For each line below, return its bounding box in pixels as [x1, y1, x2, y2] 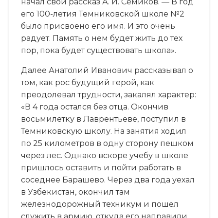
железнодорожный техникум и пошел [20, 199, 179, 209]
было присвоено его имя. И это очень [20, 21, 175, 31]
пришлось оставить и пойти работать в [20, 163, 181, 172]
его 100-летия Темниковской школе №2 [20, 9, 184, 18]
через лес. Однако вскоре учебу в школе [20, 150, 188, 160]
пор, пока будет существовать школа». [20, 45, 176, 55]
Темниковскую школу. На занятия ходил [20, 126, 186, 136]
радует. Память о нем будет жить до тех [20, 33, 182, 43]
